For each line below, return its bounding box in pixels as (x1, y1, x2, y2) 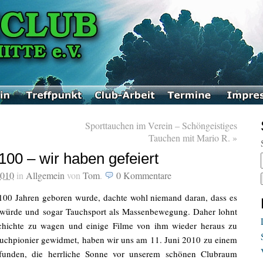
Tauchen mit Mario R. (149, 131, 232, 144)
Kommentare (123, 169, 171, 181)
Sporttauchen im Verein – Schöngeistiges (85, 119, 237, 131)
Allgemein (26, 169, 65, 181)
